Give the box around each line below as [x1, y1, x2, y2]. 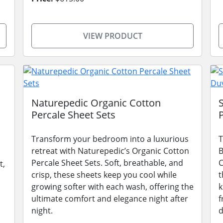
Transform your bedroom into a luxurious [31, 133, 189, 144]
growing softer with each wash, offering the [31, 181, 194, 192]
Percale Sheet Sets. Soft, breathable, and [31, 157, 183, 168]
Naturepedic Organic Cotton [31, 96, 161, 110]
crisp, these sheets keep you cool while [31, 169, 177, 180]
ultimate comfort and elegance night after [31, 193, 188, 204]
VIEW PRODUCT [83, 30, 142, 41]
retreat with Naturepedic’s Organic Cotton [31, 145, 189, 156]
